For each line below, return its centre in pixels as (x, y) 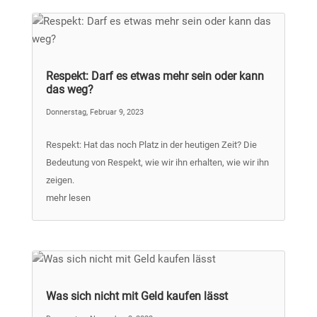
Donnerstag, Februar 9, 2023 (94, 113)
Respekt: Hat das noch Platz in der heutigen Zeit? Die (151, 145)
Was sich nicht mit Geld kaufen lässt (137, 296)
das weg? (69, 90)
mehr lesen (68, 198)
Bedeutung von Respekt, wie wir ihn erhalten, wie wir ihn (157, 163)
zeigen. (60, 180)
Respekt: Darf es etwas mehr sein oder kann (155, 76)
